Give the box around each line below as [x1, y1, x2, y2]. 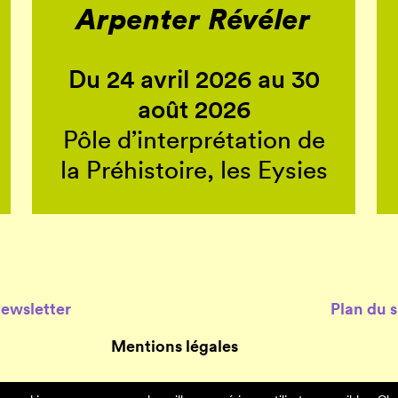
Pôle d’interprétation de [62, 124, 325, 155]
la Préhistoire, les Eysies [60, 155, 328, 186]
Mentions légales [110, 335, 238, 357]
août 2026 [137, 93, 251, 126]
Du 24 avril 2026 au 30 [68, 63, 320, 96]
